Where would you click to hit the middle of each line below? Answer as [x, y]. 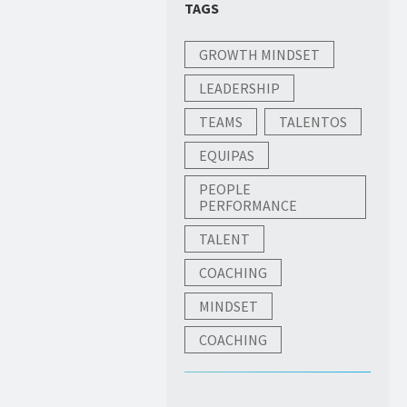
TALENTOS [313, 122]
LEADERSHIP [240, 88]
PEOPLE [225, 189]
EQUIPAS [227, 155]
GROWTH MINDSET [260, 55]
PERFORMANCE [248, 205]
